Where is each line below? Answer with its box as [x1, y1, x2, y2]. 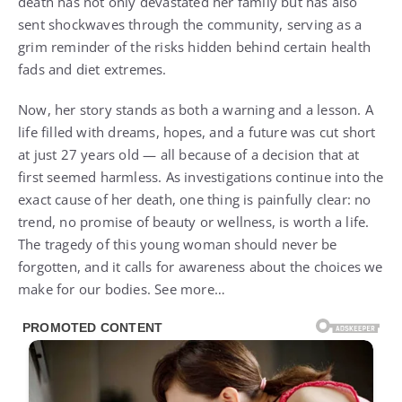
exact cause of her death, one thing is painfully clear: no [18, 189, 371, 208]
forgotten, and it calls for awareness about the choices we [18, 257, 383, 275]
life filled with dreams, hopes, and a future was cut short [18, 122, 376, 141]
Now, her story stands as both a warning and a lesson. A [18, 100, 374, 118]
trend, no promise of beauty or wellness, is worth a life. [18, 212, 370, 231]
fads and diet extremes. [18, 59, 167, 78]
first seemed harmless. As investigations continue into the [18, 167, 384, 186]
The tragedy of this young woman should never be [18, 234, 337, 253]
